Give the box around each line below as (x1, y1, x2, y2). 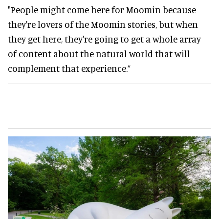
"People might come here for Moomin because (8, 3, 196, 15)
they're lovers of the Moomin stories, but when (8, 18, 198, 30)
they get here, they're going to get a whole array (8, 33, 201, 44)
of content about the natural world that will (8, 47, 190, 59)
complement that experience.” (8, 62, 131, 74)
